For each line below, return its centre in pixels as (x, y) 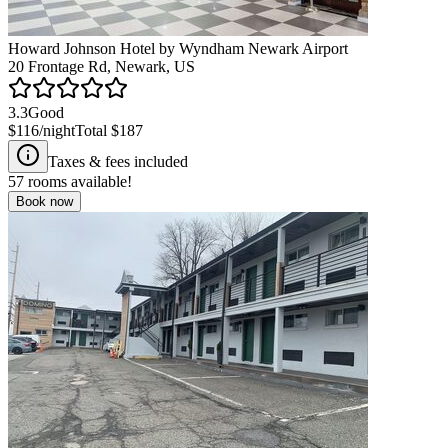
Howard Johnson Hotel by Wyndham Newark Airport (178, 48)
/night (57, 130)
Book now (44, 201)
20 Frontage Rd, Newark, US (101, 66)
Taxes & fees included (118, 161)
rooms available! (78, 181)
